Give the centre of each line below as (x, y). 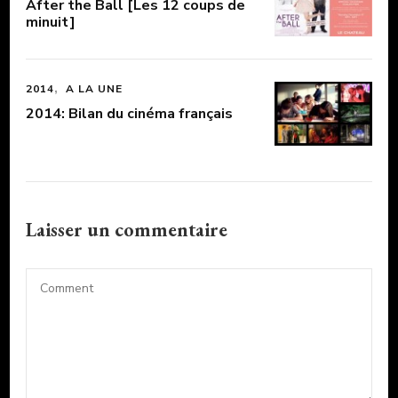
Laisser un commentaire (129, 230)
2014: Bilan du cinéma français (129, 114)
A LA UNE (94, 89)
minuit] (51, 22)
